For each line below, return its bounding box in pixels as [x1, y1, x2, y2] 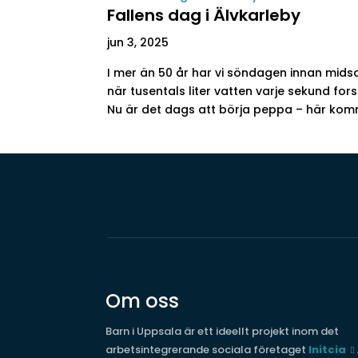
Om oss [105, 287, 179, 314]
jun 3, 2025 [107, 34, 169, 50]
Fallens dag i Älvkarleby [107, 4, 301, 26]
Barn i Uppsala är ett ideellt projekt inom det [105, 323, 339, 339]
